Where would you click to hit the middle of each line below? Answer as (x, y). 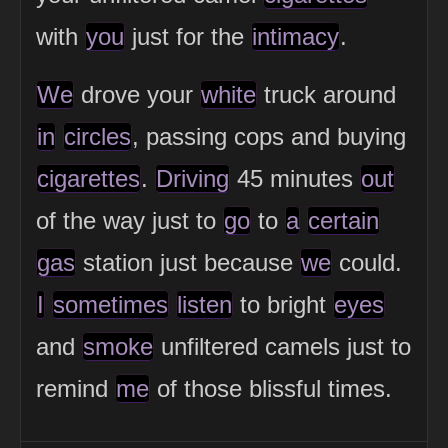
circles (97, 136)
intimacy (295, 36)
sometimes (110, 304)
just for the (188, 36)
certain (343, 220)
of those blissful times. (271, 388)
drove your (137, 94)
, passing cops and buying (269, 136)
